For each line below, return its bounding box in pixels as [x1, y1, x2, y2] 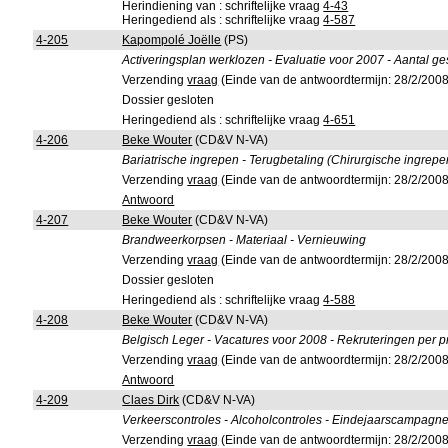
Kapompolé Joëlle [122, 33, 222, 47]
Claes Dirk [122, 393, 180, 407]
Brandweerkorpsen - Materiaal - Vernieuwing [122, 233, 367, 247]
